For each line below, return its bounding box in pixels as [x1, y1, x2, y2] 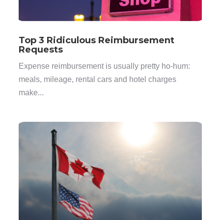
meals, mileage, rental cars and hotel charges [18, 75, 176, 84]
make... [18, 88, 44, 97]
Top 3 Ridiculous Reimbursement [18, 34, 174, 46]
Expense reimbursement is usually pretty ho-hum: [18, 62, 190, 71]
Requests [18, 44, 63, 55]
